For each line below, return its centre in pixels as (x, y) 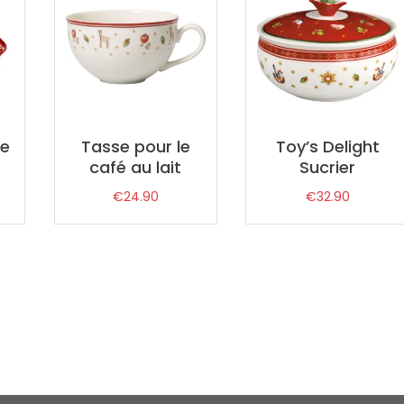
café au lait (136, 167)
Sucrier (328, 167)
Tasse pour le (135, 146)
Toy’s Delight (327, 146)
